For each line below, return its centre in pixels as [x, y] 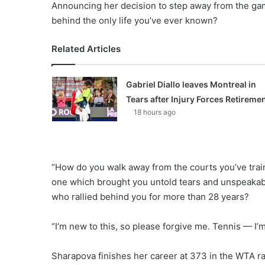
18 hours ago [154, 112]
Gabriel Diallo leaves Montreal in [191, 84]
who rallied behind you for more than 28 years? [150, 197]
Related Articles [86, 49]
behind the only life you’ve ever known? [135, 20]
